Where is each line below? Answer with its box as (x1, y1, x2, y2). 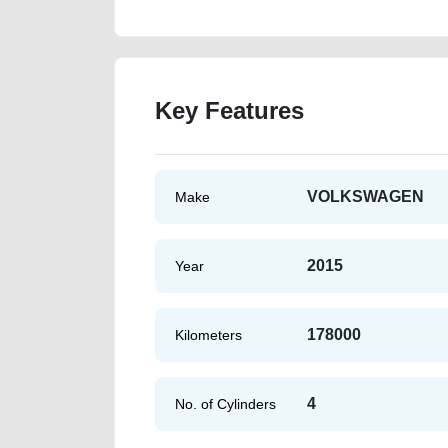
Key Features (155, 96, 304, 124)
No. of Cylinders (175, 395, 276, 412)
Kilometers (175, 326, 242, 343)
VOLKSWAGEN (307, 187, 424, 205)
